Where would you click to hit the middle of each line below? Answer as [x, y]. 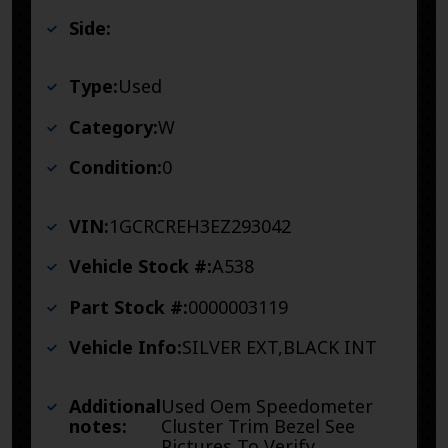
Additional [115, 405]
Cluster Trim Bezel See [258, 425]
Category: [113, 126]
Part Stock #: [128, 306]
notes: [98, 425]
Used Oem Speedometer [267, 405]
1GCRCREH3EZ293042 [200, 225]
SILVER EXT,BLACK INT [279, 347]
